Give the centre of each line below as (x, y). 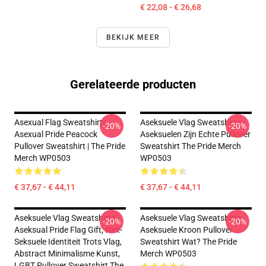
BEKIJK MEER (133, 37)
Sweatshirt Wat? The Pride (189, 242)
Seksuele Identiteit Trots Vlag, (68, 242)
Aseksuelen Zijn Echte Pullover (195, 134)
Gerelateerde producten (133, 84)
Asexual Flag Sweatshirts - (63, 122)
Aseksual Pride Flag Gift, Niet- (68, 230)
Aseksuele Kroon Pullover (186, 230)
